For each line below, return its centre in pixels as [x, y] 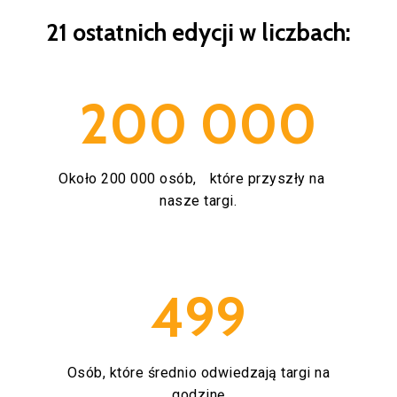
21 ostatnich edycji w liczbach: [198, 32]
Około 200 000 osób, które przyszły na [198, 179]
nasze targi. [198, 201]
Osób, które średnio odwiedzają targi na [198, 372]
